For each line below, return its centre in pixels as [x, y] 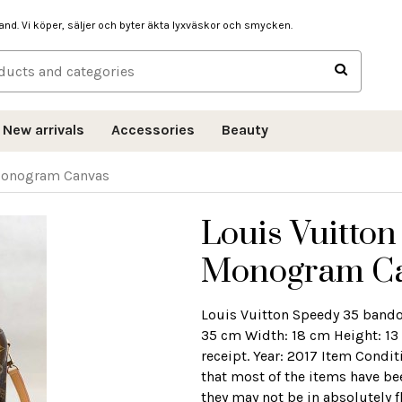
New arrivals [44, 129]
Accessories [153, 129]
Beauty [245, 129]
